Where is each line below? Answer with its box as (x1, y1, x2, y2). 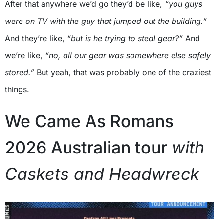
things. (5, 84, 29, 94)
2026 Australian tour (5, 137, 172, 157)
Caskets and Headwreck (5, 163, 199, 184)
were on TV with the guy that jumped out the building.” (5, 16, 207, 26)
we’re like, (5, 50, 45, 60)
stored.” (5, 67, 34, 77)
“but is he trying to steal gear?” (67, 33, 185, 43)
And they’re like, (5, 33, 67, 43)
